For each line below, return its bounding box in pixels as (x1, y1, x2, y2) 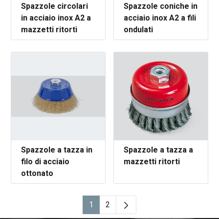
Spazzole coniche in (124, 1, 197, 11)
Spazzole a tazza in (21, 145, 93, 154)
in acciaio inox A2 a (21, 13, 91, 22)
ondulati (124, 25, 153, 34)
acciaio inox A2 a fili (124, 13, 196, 22)
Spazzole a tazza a (124, 145, 193, 154)
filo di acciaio (21, 157, 70, 166)
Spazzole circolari (21, 1, 88, 11)
